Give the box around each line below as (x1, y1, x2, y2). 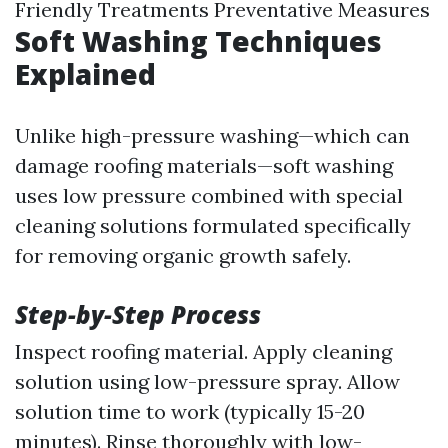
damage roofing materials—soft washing (15, 153, 393, 178)
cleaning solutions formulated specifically (15, 213, 411, 238)
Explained (15, 55, 156, 93)
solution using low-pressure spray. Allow (15, 369, 400, 394)
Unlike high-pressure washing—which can (15, 123, 410, 148)
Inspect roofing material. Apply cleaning (15, 339, 392, 364)
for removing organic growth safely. (15, 243, 351, 268)
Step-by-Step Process (15, 298, 261, 331)
